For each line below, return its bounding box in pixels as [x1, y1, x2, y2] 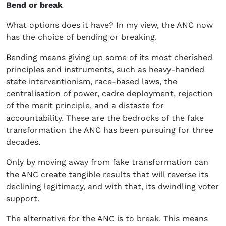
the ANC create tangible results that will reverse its [6, 169, 208, 180]
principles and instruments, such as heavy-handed [6, 65, 204, 75]
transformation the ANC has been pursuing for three [6, 125, 213, 135]
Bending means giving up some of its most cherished [6, 52, 212, 63]
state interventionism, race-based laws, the [6, 77, 177, 87]
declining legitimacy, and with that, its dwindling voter [6, 182, 219, 192]
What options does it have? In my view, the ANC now [6, 20, 213, 30]
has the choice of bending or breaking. [6, 32, 157, 42]
